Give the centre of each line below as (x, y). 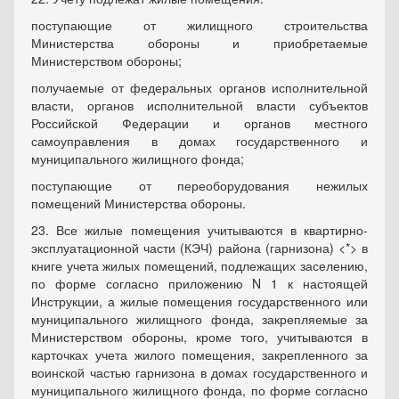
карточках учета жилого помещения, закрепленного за (199, 354)
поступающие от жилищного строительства (199, 25)
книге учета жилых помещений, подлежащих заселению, (199, 265)
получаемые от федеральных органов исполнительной (199, 87)
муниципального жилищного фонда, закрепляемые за (199, 319)
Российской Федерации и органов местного (199, 123)
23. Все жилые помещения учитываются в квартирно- (199, 230)
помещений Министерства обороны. (138, 203)
